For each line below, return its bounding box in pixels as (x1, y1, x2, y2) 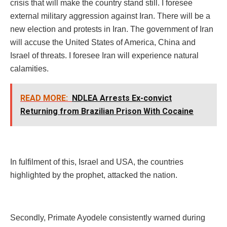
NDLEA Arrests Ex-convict (72, 93, 172, 103)
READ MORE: (20, 93, 68, 103)
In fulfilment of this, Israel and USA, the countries (10, 157, 183, 166)
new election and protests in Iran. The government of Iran (10, 24, 213, 33)
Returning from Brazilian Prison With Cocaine (20, 106, 194, 116)
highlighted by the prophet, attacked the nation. (10, 170, 177, 179)
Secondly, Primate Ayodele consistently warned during (10, 213, 205, 222)
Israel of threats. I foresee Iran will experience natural (10, 51, 199, 60)
